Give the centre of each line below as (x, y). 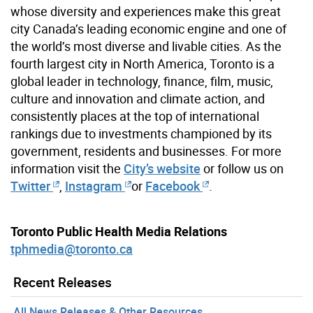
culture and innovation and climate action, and (138, 98)
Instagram (95, 185)
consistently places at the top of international (135, 116)
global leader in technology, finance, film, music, (142, 81)
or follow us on (242, 168)
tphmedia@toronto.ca (72, 248)
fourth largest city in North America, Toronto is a (143, 63)
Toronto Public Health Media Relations (119, 231)
